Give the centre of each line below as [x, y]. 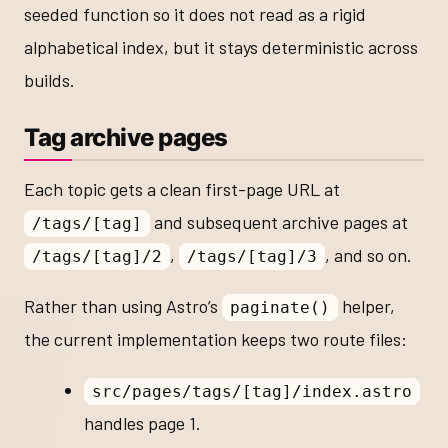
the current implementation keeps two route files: [215, 338]
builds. [49, 79]
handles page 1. [142, 422]
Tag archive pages [126, 137]
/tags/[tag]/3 [251, 256]
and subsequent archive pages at [278, 221]
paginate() [279, 307]
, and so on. [368, 254]
